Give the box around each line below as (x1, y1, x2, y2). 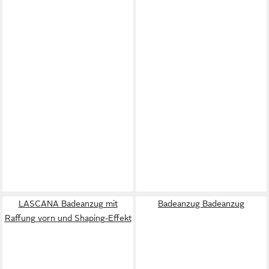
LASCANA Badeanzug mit (18, 198, 118, 208)
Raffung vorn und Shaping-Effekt (4, 213, 131, 223)
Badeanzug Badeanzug (158, 198, 244, 208)
